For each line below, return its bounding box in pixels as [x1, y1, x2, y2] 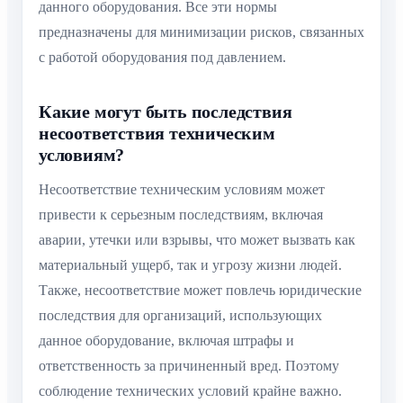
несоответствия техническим [39, 123, 275, 144]
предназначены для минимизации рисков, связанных [39, 24, 364, 40]
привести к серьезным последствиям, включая [39, 207, 323, 223]
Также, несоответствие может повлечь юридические [39, 282, 362, 299]
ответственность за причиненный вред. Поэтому [39, 358, 339, 374]
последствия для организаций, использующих [39, 308, 322, 324]
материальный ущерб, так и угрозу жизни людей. [39, 257, 342, 273]
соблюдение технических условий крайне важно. [39, 383, 342, 399]
